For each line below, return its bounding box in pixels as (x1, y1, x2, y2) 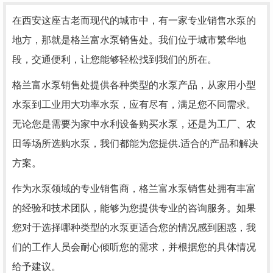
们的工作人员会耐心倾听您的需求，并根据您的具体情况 (12, 241, 256, 252)
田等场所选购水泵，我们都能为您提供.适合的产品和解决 (12, 138, 258, 149)
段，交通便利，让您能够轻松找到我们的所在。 (12, 54, 217, 65)
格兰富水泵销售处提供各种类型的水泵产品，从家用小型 (12, 79, 256, 90)
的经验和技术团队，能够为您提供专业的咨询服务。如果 (12, 202, 256, 213)
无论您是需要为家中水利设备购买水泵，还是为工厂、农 (12, 118, 256, 129)
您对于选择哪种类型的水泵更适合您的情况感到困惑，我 (12, 222, 256, 233)
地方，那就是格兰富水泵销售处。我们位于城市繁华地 (12, 34, 246, 45)
